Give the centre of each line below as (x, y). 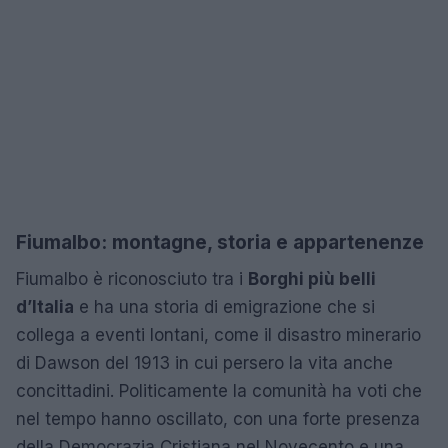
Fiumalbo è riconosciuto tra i (132, 278)
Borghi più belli (312, 278)
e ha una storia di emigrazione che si (224, 306)
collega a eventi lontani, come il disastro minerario (218, 334)
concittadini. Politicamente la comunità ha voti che (219, 390)
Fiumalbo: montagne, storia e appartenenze (220, 242)
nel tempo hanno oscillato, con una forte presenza (218, 418)
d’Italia (45, 306)
